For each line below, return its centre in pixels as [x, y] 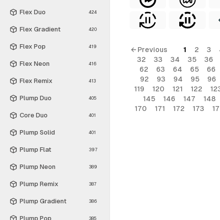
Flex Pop [33, 46]
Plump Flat [35, 149]
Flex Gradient [40, 29]
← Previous [149, 50]
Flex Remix [36, 81]
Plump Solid [37, 132]
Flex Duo [33, 12]
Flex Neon [35, 63]
